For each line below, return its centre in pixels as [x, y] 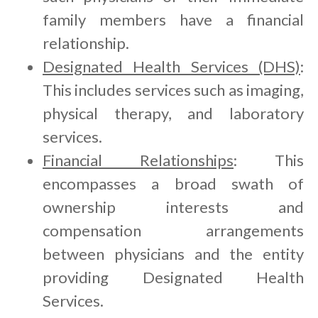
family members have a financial [173, 20]
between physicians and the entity [173, 254]
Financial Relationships [138, 160]
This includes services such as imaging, [173, 90]
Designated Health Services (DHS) [171, 67]
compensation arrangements [173, 231]
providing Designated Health [173, 278]
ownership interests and [173, 207]
